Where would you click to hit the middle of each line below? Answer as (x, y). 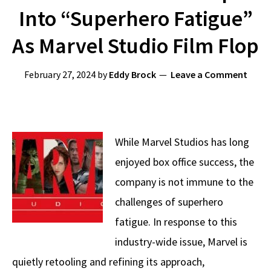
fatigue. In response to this (176, 222)
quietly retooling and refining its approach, (108, 262)
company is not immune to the (184, 182)
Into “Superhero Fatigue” (135, 18)
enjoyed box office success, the (184, 162)
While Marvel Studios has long (182, 142)
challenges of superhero (169, 202)
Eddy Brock (132, 74)
